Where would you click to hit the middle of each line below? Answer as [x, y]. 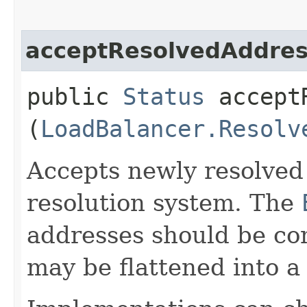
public [75, 96]
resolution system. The [164, 202]
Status [164, 96]
